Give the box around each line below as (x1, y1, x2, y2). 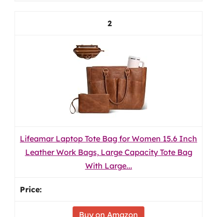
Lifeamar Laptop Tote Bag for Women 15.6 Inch (20, 134, 197, 143)
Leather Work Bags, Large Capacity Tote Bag (25, 147, 192, 157)
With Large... (85, 161, 132, 170)
